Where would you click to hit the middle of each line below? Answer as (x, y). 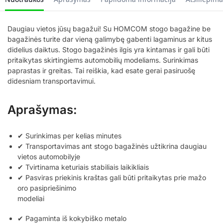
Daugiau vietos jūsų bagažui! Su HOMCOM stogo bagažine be (109, 28)
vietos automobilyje (49, 156)
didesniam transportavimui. (52, 81)
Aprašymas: (42, 110)
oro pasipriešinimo (47, 188)
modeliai (31, 198)
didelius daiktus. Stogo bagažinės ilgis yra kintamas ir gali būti (109, 49)
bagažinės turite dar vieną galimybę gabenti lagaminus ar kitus (110, 39)
